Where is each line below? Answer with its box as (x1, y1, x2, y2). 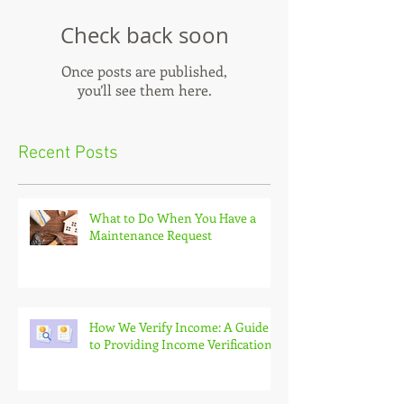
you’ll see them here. (77, 79, 212, 99)
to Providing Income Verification (89, 335, 272, 353)
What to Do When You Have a (89, 208, 256, 226)
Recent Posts (18, 142, 118, 164)
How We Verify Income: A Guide (89, 317, 269, 335)
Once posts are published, (61, 60, 227, 80)
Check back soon (60, 20, 229, 50)
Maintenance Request (89, 225, 215, 243)
